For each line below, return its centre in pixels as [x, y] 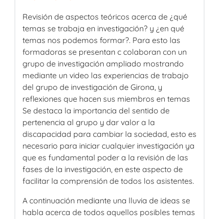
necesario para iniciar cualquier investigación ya [109, 145]
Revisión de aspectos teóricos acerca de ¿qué [105, 16]
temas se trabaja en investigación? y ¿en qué [103, 28]
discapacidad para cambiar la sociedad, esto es [109, 134]
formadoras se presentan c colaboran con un [105, 52]
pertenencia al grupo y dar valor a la [89, 122]
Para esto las [156, 40]
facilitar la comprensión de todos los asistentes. [108, 181]
